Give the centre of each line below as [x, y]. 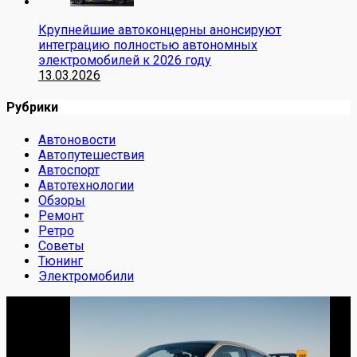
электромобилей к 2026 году [125, 61]
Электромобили [86, 276]
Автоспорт [69, 170]
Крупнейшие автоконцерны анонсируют [160, 30]
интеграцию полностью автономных [148, 45]
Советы [61, 245]
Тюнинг [61, 261]
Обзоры [62, 200]
